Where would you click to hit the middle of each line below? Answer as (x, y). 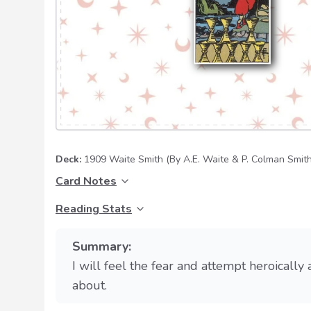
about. (90, 286)
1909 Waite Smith (124, 160)
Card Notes (86, 182)
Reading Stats (94, 209)
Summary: (102, 247)
